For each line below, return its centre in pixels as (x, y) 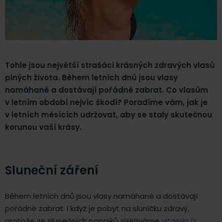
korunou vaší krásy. (43, 127)
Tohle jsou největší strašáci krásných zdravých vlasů (110, 65)
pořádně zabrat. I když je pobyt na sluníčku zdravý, (97, 208)
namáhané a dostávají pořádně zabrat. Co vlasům (107, 90)
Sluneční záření (52, 170)
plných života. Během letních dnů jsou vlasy (91, 77)
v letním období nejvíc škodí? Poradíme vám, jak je (106, 102)
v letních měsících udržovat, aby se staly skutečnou (109, 114)
